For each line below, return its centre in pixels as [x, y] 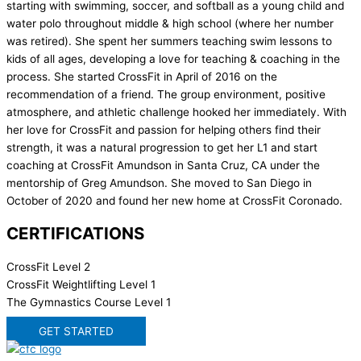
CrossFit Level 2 [48, 267]
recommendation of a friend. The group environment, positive [166, 95]
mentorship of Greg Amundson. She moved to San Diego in [159, 183]
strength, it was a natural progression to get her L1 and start [162, 148]
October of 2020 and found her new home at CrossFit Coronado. [174, 201]
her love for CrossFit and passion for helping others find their [164, 130]
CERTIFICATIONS [75, 234]
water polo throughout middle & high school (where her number [170, 24]
